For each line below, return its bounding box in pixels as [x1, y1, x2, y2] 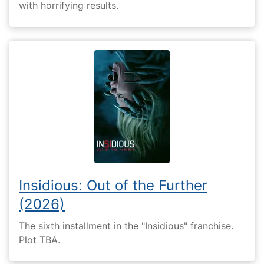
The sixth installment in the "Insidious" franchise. [19, 220, 233, 232]
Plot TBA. [19, 234, 60, 246]
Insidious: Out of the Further [19, 176, 207, 194]
